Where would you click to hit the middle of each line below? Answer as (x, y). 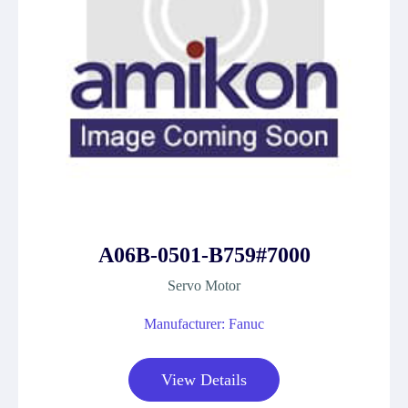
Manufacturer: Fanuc (204, 324)
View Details (204, 380)
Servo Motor (204, 286)
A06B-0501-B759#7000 (204, 255)
